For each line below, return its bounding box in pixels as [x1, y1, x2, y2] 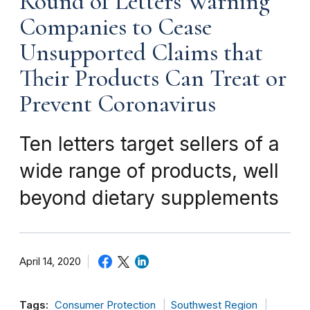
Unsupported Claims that [19, 37, 263, 67]
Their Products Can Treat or [19, 63, 286, 93]
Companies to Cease [19, 12, 212, 42]
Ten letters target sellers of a [19, 131, 280, 156]
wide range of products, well [19, 158, 279, 183]
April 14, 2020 [19, 255, 81, 268]
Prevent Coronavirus [19, 89, 216, 118]
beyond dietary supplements [19, 185, 279, 210]
